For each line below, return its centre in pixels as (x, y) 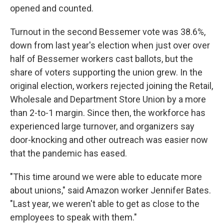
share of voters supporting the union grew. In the (106, 72)
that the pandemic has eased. (68, 153)
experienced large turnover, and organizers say (102, 126)
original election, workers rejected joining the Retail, (111, 86)
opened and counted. (52, 8)
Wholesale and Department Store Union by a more (108, 99)
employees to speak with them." (73, 217)
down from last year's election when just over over (110, 45)
